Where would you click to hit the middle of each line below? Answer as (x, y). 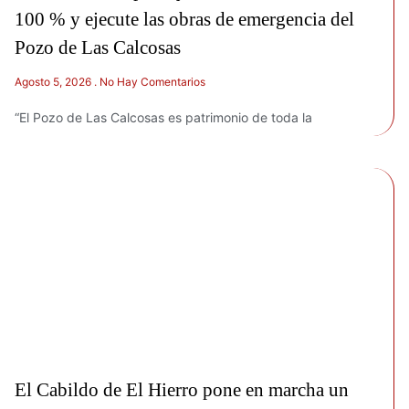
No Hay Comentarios (151, 82)
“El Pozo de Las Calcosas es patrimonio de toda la (163, 117)
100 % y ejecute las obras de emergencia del (184, 19)
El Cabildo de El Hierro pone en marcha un (182, 389)
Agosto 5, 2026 (54, 82)
